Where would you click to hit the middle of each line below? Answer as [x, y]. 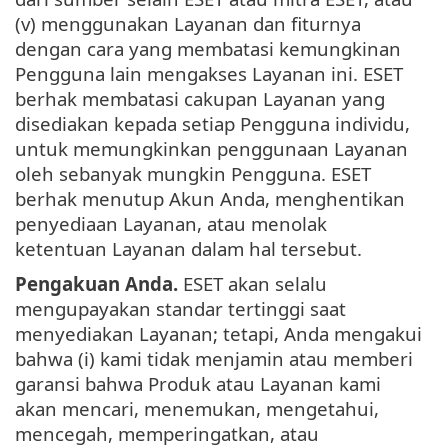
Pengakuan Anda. [96, 284]
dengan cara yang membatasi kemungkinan [208, 49]
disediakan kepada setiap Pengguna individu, [212, 124]
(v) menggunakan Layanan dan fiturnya [188, 24]
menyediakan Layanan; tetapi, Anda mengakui [218, 334]
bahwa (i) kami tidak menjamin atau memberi [214, 359]
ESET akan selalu [252, 284]
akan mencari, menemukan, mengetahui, [197, 409]
